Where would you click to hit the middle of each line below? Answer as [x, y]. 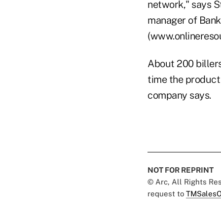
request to [167, 193]
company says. [179, 95]
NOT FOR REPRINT [181, 170]
